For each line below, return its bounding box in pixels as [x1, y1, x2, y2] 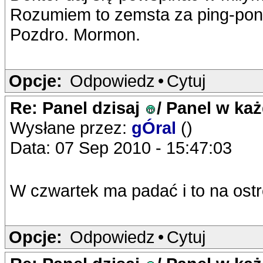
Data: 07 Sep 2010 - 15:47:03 [10, 138, 232, 157]
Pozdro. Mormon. [10, 25, 140, 44]
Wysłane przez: [10, 118, 131, 137]
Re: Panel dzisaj [10, 98, 144, 117]
